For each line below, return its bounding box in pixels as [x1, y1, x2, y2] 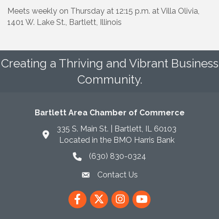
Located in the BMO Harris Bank [59, 135, 175, 145]
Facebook [68, 191, 104, 200]
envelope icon [81, 171, 131, 180]
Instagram [110, 191, 148, 200]
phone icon [72, 152, 112, 162]
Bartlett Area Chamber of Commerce [34, 108, 185, 117]
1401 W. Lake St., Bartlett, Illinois [7, 17, 122, 27]
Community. [77, 72, 142, 87]
